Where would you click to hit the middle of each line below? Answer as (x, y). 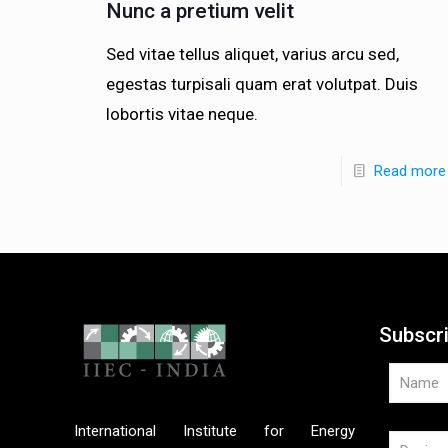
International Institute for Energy (214, 430)
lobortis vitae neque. (181, 113)
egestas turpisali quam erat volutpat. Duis (261, 83)
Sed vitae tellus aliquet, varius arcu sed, (252, 53)
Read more (409, 170)
